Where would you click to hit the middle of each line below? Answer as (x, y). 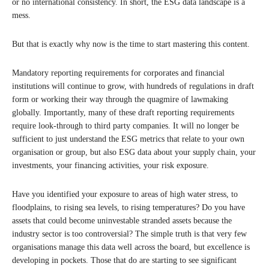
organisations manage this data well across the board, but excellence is (131, 247)
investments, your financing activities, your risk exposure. (110, 165)
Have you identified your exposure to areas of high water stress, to (125, 194)
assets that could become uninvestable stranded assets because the (122, 220)
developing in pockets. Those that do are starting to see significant (124, 260)
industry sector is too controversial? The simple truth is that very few (129, 234)
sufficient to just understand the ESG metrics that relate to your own (128, 139)
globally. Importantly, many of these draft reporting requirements (123, 112)
